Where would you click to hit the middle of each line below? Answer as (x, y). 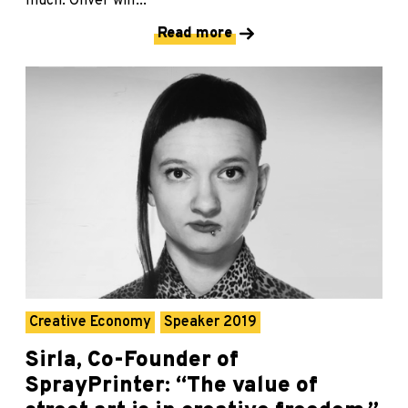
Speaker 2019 (210, 322)
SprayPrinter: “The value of (172, 386)
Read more (195, 34)
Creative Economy (90, 322)
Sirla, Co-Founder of (132, 360)
